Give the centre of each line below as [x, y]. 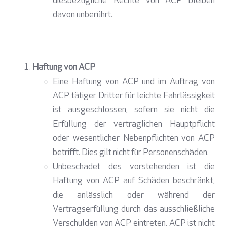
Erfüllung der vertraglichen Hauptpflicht [134, 125]
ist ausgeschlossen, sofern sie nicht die [134, 110]
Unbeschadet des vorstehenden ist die [134, 167]
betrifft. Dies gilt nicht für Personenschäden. [131, 153]
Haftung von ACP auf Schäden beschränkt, [134, 181]
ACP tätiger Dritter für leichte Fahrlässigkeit [134, 96]
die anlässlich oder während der [134, 196]
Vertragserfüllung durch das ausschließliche [134, 210]
